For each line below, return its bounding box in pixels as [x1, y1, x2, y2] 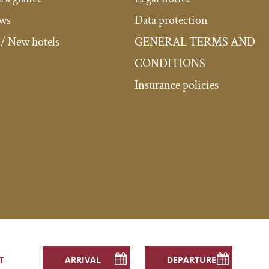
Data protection [134, 13, 208, 29]
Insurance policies [134, 77, 219, 94]
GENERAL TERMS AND [134, 34, 255, 50]
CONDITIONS [134, 56, 205, 72]
